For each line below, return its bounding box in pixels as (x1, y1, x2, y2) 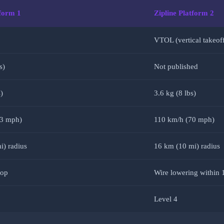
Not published (154, 62, 198, 71)
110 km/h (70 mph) (154, 115, 214, 124)
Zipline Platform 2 (154, 8, 214, 17)
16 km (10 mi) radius (154, 142, 220, 150)
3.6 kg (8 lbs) (154, 89, 196, 97)
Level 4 (154, 195, 177, 203)
